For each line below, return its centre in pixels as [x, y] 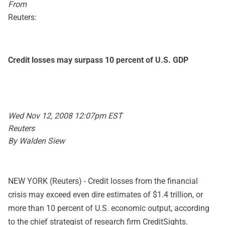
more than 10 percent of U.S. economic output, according [109, 208]
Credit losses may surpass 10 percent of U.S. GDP [98, 60]
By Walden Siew [36, 141]
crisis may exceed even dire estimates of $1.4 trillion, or [105, 195]
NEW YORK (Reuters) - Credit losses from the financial [103, 181]
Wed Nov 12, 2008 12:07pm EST [65, 116]
